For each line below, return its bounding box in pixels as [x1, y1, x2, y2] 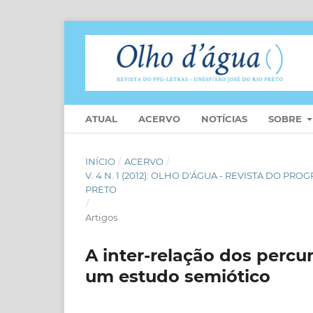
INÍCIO [85, 155, 115, 167]
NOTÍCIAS [201, 112, 247, 124]
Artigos [85, 211, 117, 223]
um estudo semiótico [85, 265, 270, 286]
